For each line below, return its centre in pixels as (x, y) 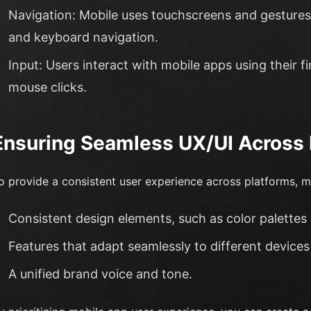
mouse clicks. (48, 87)
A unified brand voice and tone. (100, 274)
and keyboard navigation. (83, 37)
